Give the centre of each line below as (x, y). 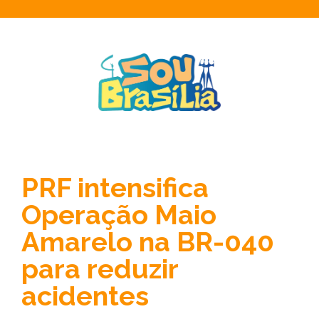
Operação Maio (119, 215)
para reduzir (100, 269)
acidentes (85, 296)
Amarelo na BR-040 (148, 242)
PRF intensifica (115, 188)
